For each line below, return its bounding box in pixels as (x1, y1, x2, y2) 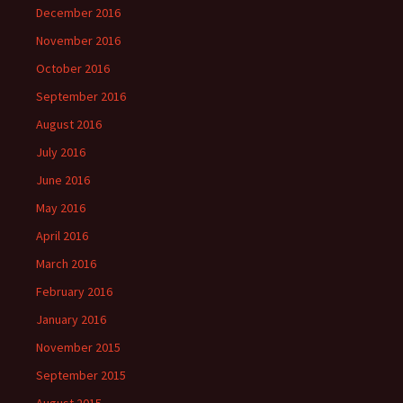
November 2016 (36, 32, 121, 49)
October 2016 (36, 60, 110, 77)
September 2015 (36, 367, 126, 384)
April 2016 (36, 228, 88, 245)
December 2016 (36, 4, 121, 22)
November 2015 (36, 339, 121, 356)
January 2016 (36, 311, 106, 328)
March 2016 (36, 255, 96, 273)
